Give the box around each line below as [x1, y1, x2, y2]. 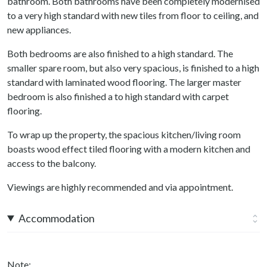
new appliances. [7, 23, 71, 35]
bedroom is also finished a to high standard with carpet [7, 90, 229, 102]
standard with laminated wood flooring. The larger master [7, 76, 241, 88]
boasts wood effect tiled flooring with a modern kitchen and [7, 142, 250, 154]
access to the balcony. [7, 157, 96, 169]
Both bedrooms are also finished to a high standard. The [7, 47, 233, 59]
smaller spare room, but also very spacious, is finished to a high [7, 61, 259, 73]
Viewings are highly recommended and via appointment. [7, 181, 233, 193]
